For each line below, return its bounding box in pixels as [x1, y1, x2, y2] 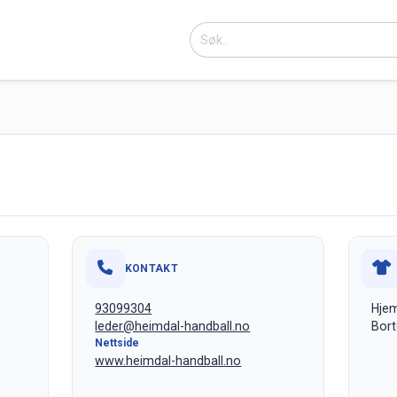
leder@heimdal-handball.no [95, 318, 251, 333]
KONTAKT [124, 261, 179, 275]
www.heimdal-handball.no [95, 354, 242, 369]
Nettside [95, 336, 140, 349]
